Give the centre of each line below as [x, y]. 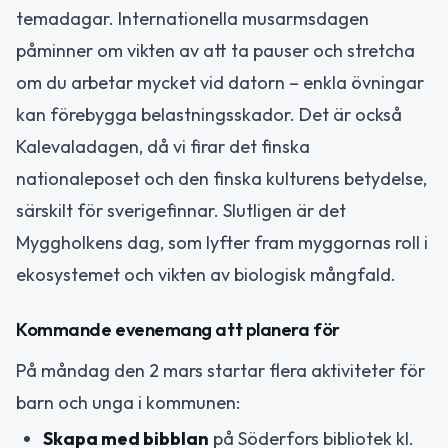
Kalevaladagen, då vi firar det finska [163, 147]
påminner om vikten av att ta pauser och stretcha [215, 51]
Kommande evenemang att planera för [178, 329]
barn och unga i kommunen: [128, 402]
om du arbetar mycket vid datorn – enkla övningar [220, 83]
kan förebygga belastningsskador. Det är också [209, 115]
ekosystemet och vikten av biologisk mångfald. [206, 275]
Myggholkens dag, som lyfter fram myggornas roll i [222, 243]
